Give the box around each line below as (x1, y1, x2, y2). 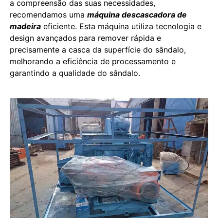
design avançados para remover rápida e (10, 33, 161, 43)
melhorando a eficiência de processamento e (10, 56, 176, 66)
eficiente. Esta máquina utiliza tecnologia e (41, 21, 201, 31)
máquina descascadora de (87, 10, 187, 19)
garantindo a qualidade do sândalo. (10, 68, 140, 78)
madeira (10, 21, 41, 31)
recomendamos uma (10, 10, 87, 19)
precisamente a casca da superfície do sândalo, (10, 45, 186, 54)
